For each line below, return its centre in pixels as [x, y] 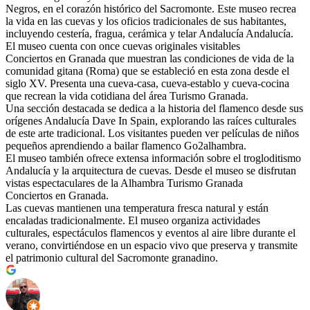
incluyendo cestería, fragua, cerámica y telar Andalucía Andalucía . [149, 34]
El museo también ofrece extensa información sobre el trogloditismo [153, 158]
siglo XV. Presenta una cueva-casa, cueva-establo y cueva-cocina [147, 84]
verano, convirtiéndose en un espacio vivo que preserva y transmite [152, 246]
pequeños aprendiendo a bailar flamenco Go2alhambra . [126, 146]
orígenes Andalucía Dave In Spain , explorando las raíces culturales [151, 121]
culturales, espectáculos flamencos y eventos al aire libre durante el [151, 233]
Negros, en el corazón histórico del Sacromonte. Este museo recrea [151, 9]
